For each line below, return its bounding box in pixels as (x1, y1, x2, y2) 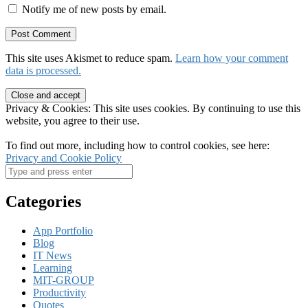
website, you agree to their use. (5, 114, 140, 126)
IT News (33, 249, 71, 261)
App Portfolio (33, 224, 93, 236)
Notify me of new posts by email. (22, 3, 166, 15)
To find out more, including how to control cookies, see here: (5, 139, 269, 151)
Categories (5, 192, 81, 210)
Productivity (33, 286, 86, 298)
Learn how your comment (175, 52, 288, 64)
